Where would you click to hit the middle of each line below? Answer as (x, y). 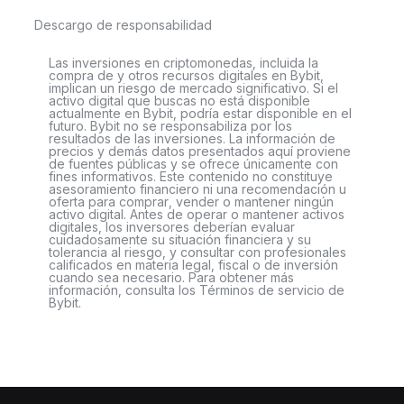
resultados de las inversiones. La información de (192, 138)
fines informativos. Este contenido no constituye (191, 176)
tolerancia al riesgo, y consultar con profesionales (197, 252)
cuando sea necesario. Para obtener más (171, 277)
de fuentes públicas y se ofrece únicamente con (193, 164)
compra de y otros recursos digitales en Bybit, (186, 75)
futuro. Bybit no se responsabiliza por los (170, 126)
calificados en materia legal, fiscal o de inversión (193, 265)
